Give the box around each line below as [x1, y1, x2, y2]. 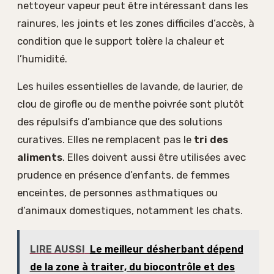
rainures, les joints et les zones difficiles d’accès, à [17, 17, 254, 29]
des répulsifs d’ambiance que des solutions [17, 116, 223, 128]
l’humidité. [17, 52, 67, 65]
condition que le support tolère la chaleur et [17, 34, 224, 47]
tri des [194, 133, 228, 146]
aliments [17, 151, 62, 164]
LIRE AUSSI [29, 243, 85, 255]
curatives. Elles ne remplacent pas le [17, 133, 194, 146]
